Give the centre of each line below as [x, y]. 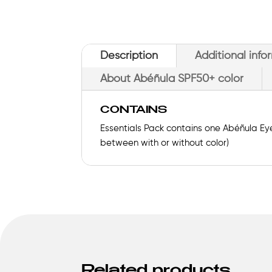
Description [129, 56]
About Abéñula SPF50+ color [172, 79]
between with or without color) [165, 143]
